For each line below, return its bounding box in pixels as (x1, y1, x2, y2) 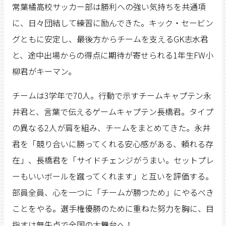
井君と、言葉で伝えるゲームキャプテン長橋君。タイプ (12, 105, 213, 118)
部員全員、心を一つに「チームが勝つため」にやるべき (12, 186, 214, 198)
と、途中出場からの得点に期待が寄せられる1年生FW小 (12, 48, 213, 61)
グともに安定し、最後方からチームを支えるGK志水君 (12, 32, 208, 45)
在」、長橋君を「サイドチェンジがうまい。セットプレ (12, 153, 214, 166)
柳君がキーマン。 (12, 65, 76, 77)
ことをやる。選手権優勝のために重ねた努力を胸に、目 (12, 202, 214, 214)
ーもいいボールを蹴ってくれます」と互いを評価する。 (12, 169, 213, 182)
